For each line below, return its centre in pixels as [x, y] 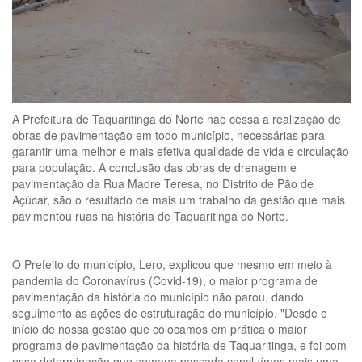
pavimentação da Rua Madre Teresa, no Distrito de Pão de [163, 183]
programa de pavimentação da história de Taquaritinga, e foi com [179, 345]
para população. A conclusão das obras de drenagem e [154, 167]
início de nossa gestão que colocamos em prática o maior [160, 328]
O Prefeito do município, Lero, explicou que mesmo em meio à [172, 264]
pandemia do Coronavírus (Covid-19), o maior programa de [165, 280]
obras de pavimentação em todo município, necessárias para [168, 135]
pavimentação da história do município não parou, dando [158, 296]
